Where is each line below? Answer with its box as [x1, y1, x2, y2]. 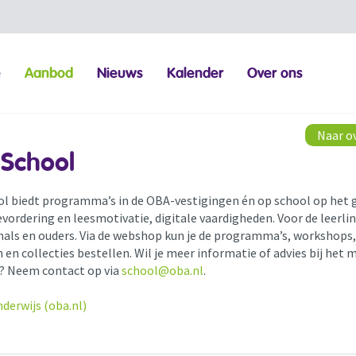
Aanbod [25, 64, 74, 83]
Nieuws [97, 64, 144, 83]
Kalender [167, 64, 224, 83]
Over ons [247, 64, 304, 83]
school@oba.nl [121, 262, 203, 279]
